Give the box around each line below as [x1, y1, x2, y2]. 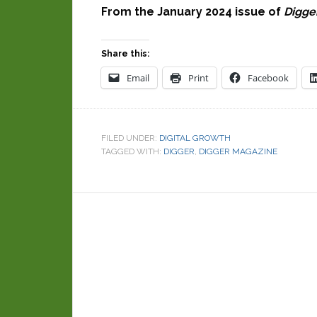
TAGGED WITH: [101, 146, 163, 156]
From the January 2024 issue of [101, 5, 284, 18]
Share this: [101, 49, 149, 59]
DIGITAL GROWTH [159, 133, 231, 143]
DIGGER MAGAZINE [199, 146, 277, 156]
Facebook [248, 71, 289, 84]
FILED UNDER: [101, 133, 159, 143]
